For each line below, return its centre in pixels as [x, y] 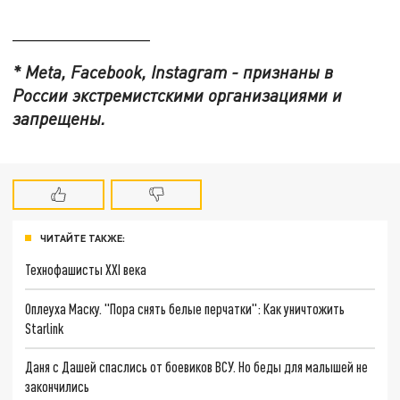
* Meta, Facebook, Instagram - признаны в [173, 72]
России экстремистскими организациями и [178, 96]
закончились [58, 387]
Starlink [45, 328]
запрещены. [59, 119]
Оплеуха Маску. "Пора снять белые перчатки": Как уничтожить [185, 308]
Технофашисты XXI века [86, 270]
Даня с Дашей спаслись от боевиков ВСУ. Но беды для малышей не [197, 367]
